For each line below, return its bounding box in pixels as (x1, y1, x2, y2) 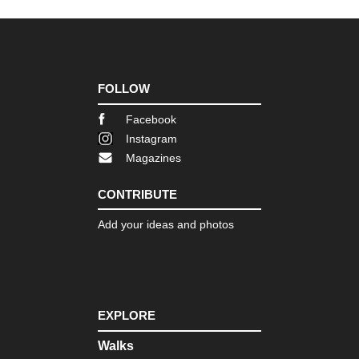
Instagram (126, 131, 177, 145)
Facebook (126, 112, 176, 126)
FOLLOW (98, 82, 150, 96)
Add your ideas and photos (98, 218, 234, 232)
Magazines (126, 151, 181, 164)
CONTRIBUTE (98, 187, 177, 201)
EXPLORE (98, 309, 155, 323)
